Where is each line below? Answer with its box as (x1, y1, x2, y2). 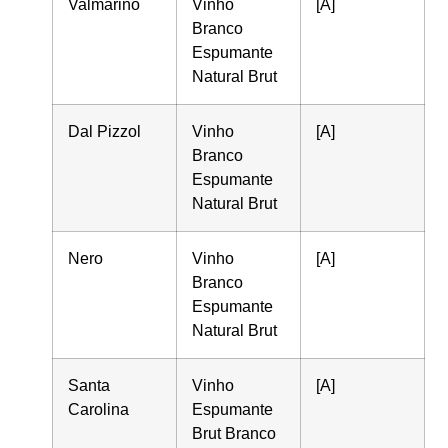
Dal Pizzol (68, 122, 142, 140)
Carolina (68, 400, 130, 418)
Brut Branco (192, 424, 277, 442)
